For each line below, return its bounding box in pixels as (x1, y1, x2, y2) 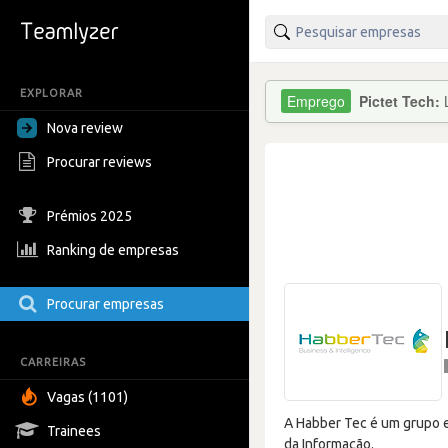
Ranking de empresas (47, 242, 179, 258)
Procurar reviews (47, 154, 152, 170)
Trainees (47, 423, 101, 439)
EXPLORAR (20, 87, 83, 99)
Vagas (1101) (47, 389, 128, 405)
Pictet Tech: (359, 91, 444, 111)
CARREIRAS (20, 356, 86, 368)
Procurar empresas (47, 296, 164, 312)
